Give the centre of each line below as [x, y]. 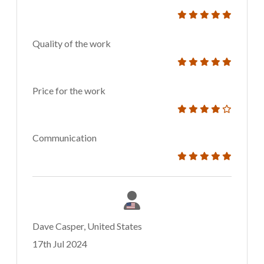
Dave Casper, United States [87, 226]
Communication [65, 138]
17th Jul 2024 [60, 244]
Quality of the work [72, 44]
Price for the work [69, 91]
